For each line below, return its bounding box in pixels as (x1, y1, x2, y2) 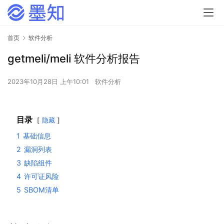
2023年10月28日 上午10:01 (7, 77, 91, 86)
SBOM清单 (24, 185, 59, 194)
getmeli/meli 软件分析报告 (7, 52, 140, 65)
